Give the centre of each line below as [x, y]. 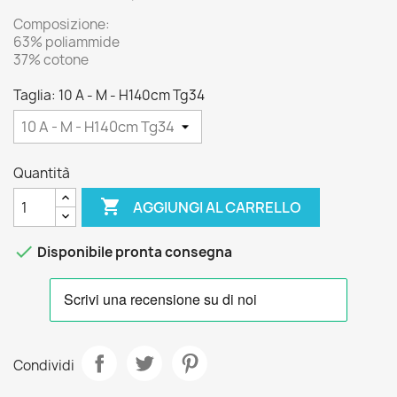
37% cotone [51, 60]
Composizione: [62, 24]
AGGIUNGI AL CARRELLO [218, 207]
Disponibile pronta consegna [133, 253]
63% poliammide [66, 42]
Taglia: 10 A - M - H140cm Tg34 [109, 95]
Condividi [44, 365]
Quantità [42, 173]
